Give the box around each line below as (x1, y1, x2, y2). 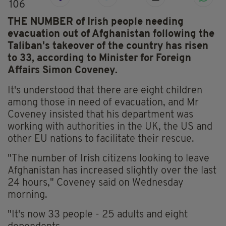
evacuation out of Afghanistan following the (8, 29, 214, 40)
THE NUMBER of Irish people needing (8, 17, 184, 28)
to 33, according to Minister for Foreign (8, 53, 191, 64)
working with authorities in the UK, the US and (8, 122, 212, 133)
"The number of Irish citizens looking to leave (8, 154, 209, 164)
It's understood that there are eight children (8, 86, 202, 96)
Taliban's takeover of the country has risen (8, 41, 208, 52)
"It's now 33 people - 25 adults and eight (8, 210, 188, 220)
